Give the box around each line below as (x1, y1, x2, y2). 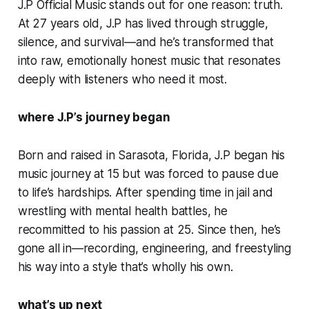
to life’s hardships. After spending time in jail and (17, 186, 273, 200)
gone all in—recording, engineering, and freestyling (17, 241, 292, 256)
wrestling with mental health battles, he (17, 204, 228, 219)
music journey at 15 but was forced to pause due (17, 167, 279, 181)
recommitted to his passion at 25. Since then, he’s (17, 223, 281, 237)
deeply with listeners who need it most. (17, 72, 228, 87)
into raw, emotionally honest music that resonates (17, 54, 281, 68)
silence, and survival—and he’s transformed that (17, 35, 274, 50)
